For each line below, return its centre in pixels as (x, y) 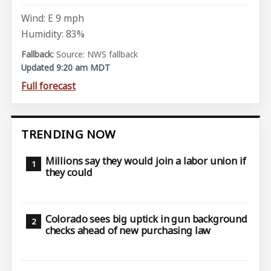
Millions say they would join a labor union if (145, 161)
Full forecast (49, 86)
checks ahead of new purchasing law (128, 230)
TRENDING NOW (69, 134)
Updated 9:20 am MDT (66, 67)
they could (69, 173)
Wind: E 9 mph (53, 18)
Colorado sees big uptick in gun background (146, 219)
